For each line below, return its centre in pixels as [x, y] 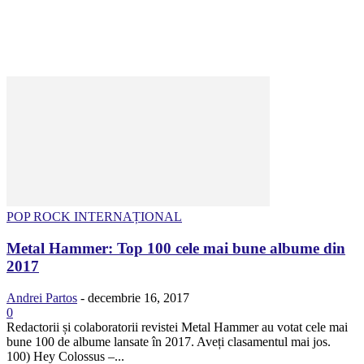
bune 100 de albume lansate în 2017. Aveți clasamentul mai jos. [172, 341]
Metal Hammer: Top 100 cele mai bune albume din [176, 248]
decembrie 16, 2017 [139, 297]
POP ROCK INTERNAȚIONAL [94, 217]
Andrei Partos [42, 297]
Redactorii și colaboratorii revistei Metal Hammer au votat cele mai [177, 327]
